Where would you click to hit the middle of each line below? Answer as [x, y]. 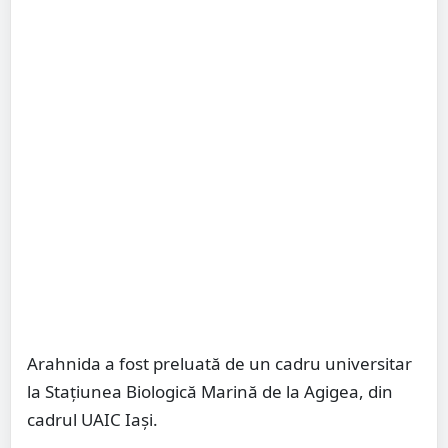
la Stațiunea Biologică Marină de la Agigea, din [210, 392]
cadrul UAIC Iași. [92, 420]
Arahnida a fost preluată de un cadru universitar [219, 364]
